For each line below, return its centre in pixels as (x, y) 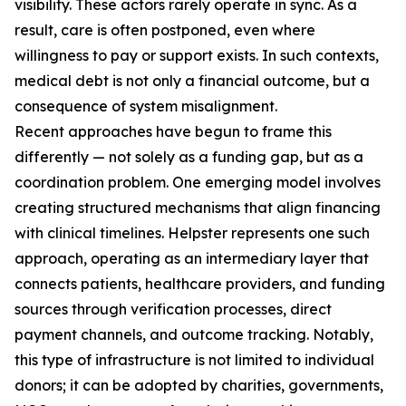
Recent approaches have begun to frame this (173, 132)
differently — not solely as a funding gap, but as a (189, 157)
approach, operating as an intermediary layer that (192, 259)
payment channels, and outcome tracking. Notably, (194, 335)
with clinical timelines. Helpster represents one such (192, 233)
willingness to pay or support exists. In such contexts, (197, 56)
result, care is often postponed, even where (165, 30)
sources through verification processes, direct (173, 309)
